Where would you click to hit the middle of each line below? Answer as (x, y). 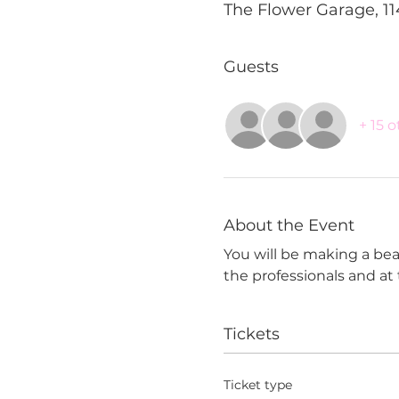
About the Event (289, 225)
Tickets (251, 334)
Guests (251, 66)
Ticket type (257, 384)
